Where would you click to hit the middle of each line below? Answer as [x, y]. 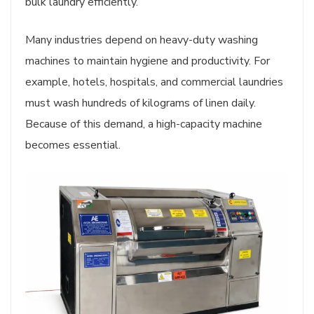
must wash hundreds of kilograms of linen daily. [141, 103]
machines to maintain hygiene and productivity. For [148, 61]
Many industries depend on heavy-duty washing [142, 40]
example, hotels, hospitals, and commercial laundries [154, 82]
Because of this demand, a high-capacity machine [144, 124]
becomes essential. [73, 145]
